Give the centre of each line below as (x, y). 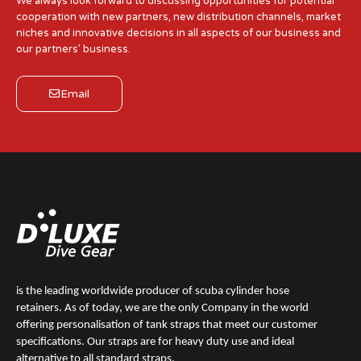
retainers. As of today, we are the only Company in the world (162, 308)
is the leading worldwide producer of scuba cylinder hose (153, 291)
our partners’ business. (73, 50)
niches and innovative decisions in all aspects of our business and (178, 33)
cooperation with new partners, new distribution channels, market (178, 17)
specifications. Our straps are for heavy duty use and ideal (155, 342)
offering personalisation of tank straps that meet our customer (167, 325)
